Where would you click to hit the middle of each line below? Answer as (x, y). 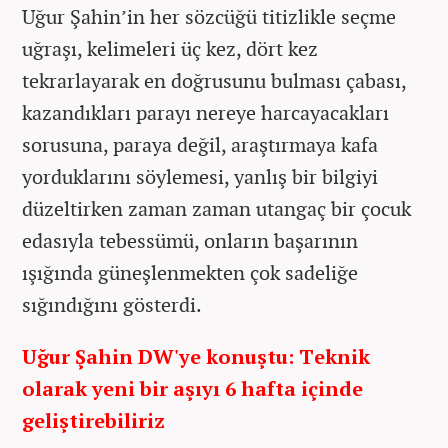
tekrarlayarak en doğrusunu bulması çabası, (214, 80)
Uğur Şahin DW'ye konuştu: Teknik (196, 356)
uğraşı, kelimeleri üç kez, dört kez (170, 48)
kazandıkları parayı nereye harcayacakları (205, 112)
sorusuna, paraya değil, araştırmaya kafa (200, 144)
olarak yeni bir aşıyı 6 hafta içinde (192, 388)
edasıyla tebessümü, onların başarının (190, 240)
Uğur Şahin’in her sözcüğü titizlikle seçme (209, 16)
